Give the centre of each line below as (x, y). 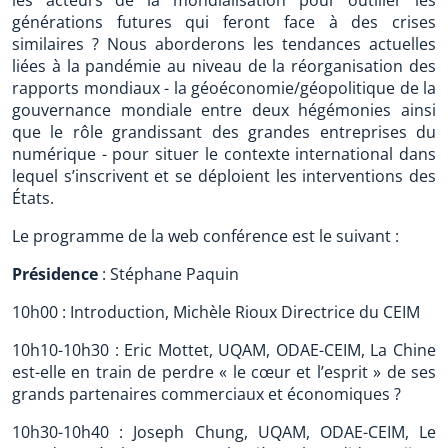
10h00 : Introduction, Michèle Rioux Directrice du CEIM (216, 312)
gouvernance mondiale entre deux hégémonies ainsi (224, 110)
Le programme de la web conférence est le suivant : (205, 236)
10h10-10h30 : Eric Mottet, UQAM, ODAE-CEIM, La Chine (224, 350)
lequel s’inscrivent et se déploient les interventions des (224, 176)
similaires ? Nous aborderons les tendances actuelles (224, 44)
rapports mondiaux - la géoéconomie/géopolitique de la (224, 88)
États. (33, 198)
